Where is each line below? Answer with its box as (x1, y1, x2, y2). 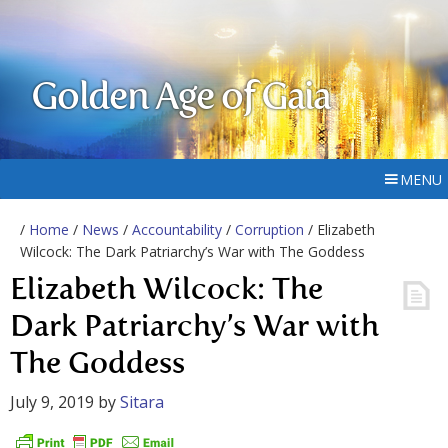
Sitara (120, 391, 164, 413)
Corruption (235, 220, 304, 239)
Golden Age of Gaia (31, 80, 331, 118)
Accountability (132, 220, 222, 239)
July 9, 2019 (10, 391, 94, 413)
